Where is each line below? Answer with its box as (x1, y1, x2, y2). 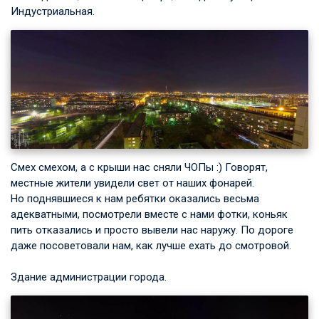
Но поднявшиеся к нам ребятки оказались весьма (11, 192, 259, 205)
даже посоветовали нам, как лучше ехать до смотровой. (11, 239, 291, 252)
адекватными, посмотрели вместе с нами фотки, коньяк (11, 207, 288, 221)
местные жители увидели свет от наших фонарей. (11, 176, 254, 189)
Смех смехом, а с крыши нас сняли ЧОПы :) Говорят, (11, 160, 268, 174)
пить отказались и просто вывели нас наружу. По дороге (11, 223, 293, 236)
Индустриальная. (11, 5, 95, 19)
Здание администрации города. (11, 270, 167, 283)
